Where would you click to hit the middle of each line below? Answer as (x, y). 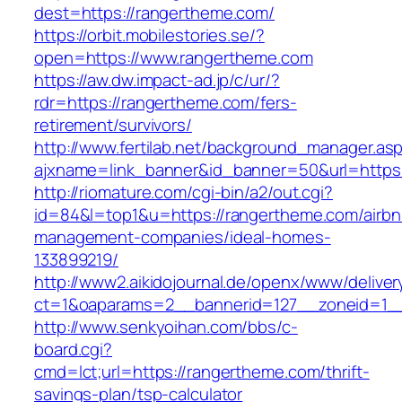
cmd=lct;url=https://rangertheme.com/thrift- (202, 372)
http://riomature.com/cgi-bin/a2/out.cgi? (184, 192)
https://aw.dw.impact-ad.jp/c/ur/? (157, 80)
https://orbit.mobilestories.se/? (149, 35)
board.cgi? (74, 350)
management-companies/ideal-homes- (183, 237)
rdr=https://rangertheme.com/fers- (166, 103)
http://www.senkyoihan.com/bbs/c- (166, 327)
